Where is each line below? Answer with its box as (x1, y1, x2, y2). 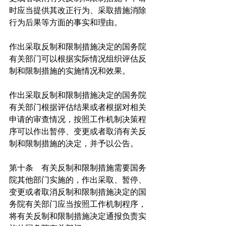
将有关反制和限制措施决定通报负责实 (9, 211, 146, 221)
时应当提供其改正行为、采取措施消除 (9, 6, 146, 16)
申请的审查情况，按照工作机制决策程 (9, 115, 146, 125)
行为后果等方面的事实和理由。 (9, 18, 122, 28)
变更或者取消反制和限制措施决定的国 (9, 187, 146, 197)
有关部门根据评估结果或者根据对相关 (9, 102, 146, 112)
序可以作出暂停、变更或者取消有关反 (9, 127, 146, 137)
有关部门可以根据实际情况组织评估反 (9, 54, 146, 64)
